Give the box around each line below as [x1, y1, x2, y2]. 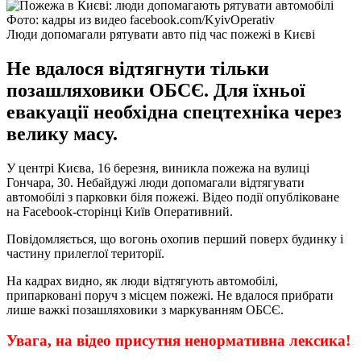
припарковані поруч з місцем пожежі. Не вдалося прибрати [6, 288, 334, 302]
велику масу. [6, 122, 118, 144]
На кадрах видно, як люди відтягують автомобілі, [6, 273, 278, 288]
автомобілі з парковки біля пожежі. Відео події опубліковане [6, 189, 339, 204]
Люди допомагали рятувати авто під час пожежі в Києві [6, 27, 315, 41]
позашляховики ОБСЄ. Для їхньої [6, 79, 305, 101]
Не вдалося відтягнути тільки [6, 57, 269, 79]
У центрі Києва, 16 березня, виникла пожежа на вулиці [6, 160, 309, 175]
